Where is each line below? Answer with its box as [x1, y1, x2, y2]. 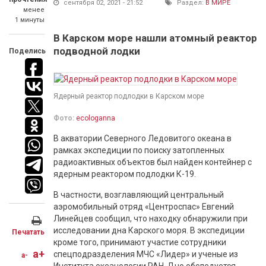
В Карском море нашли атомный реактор [53, 32, 257, 44]
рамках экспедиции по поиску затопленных [53, 145, 224, 155]
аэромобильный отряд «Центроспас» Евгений [53, 202, 234, 211]
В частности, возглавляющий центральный [53, 190, 224, 199]
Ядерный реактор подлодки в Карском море [53, 92, 204, 100]
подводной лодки [53, 45, 140, 57]
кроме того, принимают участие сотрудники [53, 237, 226, 247]
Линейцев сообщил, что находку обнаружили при [53, 214, 248, 223]
